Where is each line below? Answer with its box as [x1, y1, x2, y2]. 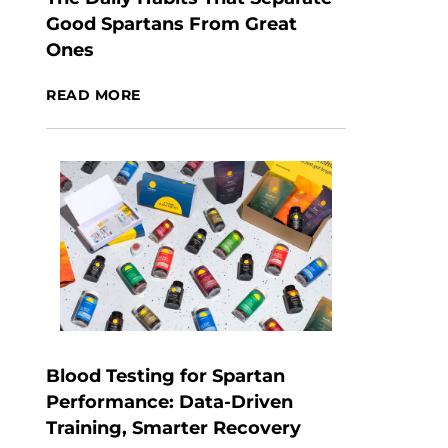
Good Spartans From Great [46, 13, 297, 35]
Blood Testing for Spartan [46, 365, 285, 387]
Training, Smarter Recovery [46, 417, 301, 439]
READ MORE [46, 86, 142, 104]
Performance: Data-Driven [46, 391, 293, 413]
